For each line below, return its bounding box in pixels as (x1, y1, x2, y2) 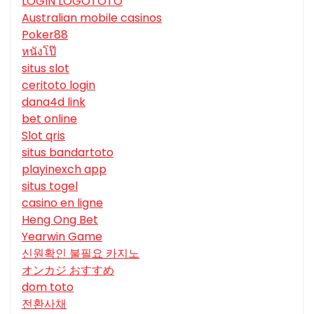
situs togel (22, 177, 78, 194)
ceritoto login (22, 76, 95, 93)
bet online (22, 110, 77, 127)
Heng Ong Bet (22, 211, 98, 228)
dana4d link (22, 93, 86, 110)
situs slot (22, 60, 69, 76)
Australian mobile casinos (22, 9, 162, 26)
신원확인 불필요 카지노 (22, 245, 139, 261)
